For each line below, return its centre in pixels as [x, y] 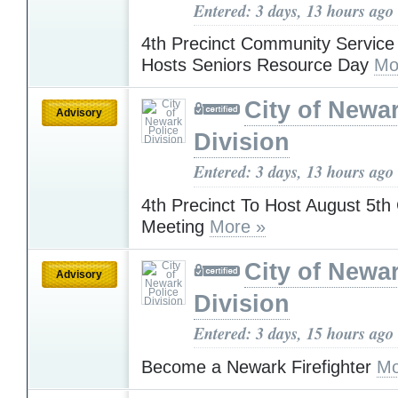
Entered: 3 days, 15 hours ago [294, 333]
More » [238, 226]
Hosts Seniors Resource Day [258, 65]
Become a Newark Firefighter [259, 366]
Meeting [175, 226]
